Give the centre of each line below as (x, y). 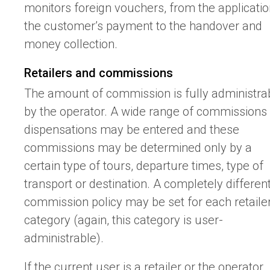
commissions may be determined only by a (138, 147)
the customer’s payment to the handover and (143, 26)
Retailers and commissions (99, 73)
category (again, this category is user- (124, 220)
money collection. (71, 44)
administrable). (64, 238)
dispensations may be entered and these (132, 129)
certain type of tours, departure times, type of (144, 165)
